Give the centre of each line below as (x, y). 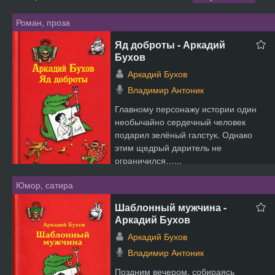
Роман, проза (43, 22)
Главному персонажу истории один (186, 109)
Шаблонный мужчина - (171, 207)
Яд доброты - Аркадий (170, 45)
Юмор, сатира (45, 185)
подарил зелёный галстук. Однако (184, 134)
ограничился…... (148, 160)
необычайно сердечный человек (180, 122)
